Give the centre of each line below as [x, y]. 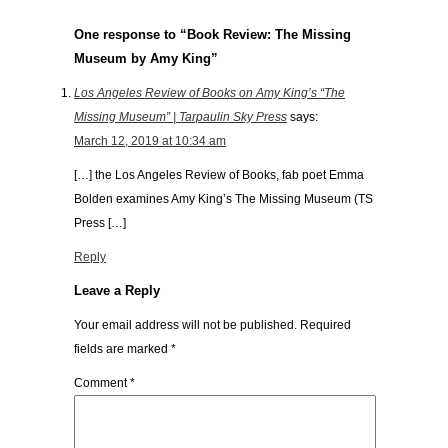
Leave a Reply [117, 290]
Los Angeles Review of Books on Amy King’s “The [209, 92]
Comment [102, 382]
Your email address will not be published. [185, 324]
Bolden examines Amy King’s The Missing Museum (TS [223, 198]
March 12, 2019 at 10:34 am [150, 140]
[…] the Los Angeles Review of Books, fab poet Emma [219, 174]
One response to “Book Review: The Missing [212, 34]
